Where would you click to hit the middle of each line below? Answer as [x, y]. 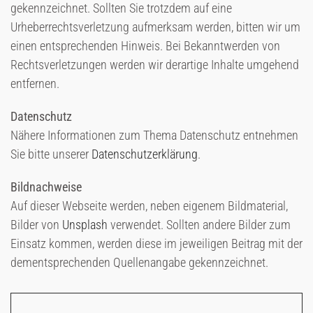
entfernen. [35, 83]
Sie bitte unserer [51, 154]
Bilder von [36, 225]
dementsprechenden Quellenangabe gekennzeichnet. [139, 262]
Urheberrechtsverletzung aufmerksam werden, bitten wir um [155, 27]
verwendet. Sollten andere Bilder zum [199, 225]
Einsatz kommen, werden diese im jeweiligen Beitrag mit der [156, 243]
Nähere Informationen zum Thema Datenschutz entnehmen [154, 135]
